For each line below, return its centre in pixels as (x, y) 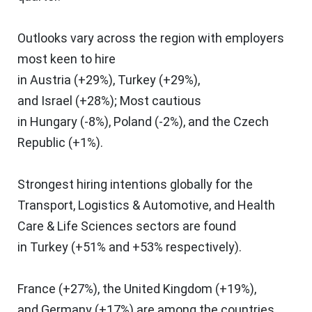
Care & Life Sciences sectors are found (127, 226)
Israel (57, 100)
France (37, 288)
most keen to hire (67, 58)
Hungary (54, 121)
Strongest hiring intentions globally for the (135, 184)
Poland (133, 121)
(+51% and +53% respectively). (155, 247)
